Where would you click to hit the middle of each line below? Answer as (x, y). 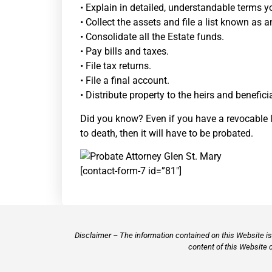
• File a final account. (125, 81)
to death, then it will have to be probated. (167, 133)
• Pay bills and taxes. (124, 52)
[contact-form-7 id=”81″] (131, 171)
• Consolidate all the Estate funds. (152, 37)
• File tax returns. (116, 66)
